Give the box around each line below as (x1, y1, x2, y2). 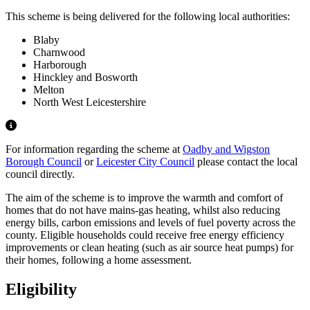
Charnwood (33, 46, 85, 59)
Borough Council (6, 156, 82, 168)
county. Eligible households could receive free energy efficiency (6, 229, 284, 241)
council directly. (6, 168, 75, 181)
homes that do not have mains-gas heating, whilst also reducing (6, 204, 280, 217)
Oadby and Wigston (183, 143, 270, 156)
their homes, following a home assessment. (6, 254, 192, 266)
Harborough (33, 59, 86, 71)
